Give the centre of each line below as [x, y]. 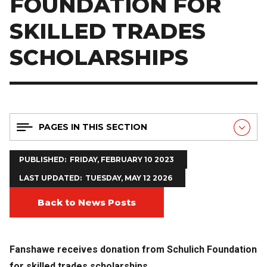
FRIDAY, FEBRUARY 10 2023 [122, 159]
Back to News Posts [87, 202]
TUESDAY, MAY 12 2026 [129, 178]
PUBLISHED [42, 159]
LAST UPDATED [49, 178]
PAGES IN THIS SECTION [93, 127]
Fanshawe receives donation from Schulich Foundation [133, 249]
